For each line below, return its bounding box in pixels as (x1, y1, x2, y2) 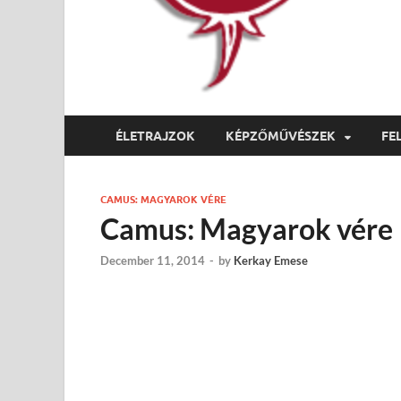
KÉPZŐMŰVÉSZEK (226, 128, 336, 143)
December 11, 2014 (100, 253, 205, 269)
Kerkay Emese (234, 253, 308, 269)
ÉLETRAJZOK (115, 128, 195, 143)
